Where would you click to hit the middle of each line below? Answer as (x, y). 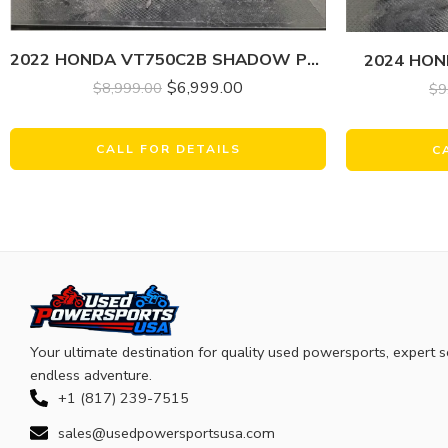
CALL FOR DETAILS (168, 149)
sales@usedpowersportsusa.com (166, 432)
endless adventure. (91, 374)
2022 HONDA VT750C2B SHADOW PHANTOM (313, 60)
